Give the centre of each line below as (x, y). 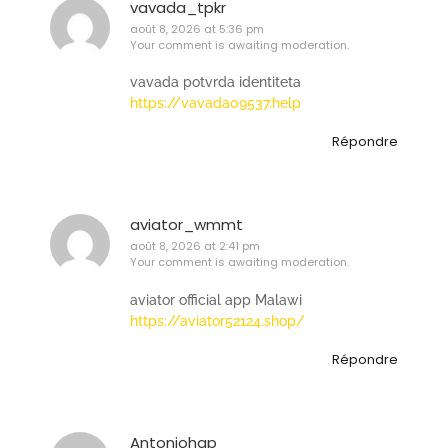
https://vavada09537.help (215, 103)
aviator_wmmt (186, 225)
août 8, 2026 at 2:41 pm (195, 246)
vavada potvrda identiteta (215, 82)
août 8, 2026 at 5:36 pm (197, 28)
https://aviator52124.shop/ (217, 320)
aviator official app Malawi (216, 299)
